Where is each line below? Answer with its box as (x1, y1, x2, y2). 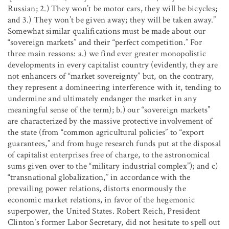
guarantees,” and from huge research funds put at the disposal (8, 138, 221, 149)
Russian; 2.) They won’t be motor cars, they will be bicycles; (8, 3, 218, 14)
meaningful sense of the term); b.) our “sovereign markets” (8, 104, 211, 116)
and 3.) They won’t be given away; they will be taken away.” (8, 14, 216, 26)
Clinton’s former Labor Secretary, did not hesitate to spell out (8, 216, 220, 228)
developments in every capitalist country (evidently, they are (8, 59, 218, 71)
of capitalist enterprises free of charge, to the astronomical (8, 149, 210, 161)
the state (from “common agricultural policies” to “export (8, 126, 204, 138)
